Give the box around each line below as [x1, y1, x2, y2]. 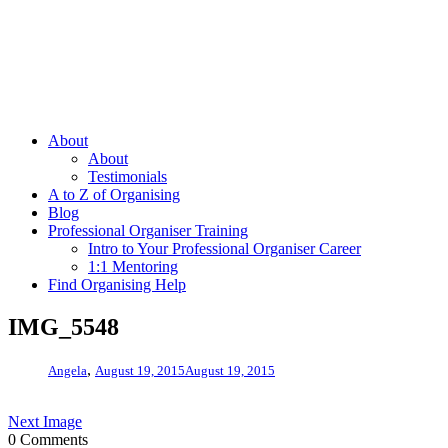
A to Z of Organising [48, 186, 180, 203]
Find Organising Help [48, 276, 186, 293]
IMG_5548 [8, 313, 119, 340]
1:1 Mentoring [88, 258, 178, 275]
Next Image [8, 412, 82, 430]
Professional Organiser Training [48, 222, 248, 239]
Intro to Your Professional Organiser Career [88, 240, 361, 257]
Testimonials [88, 168, 167, 185]
